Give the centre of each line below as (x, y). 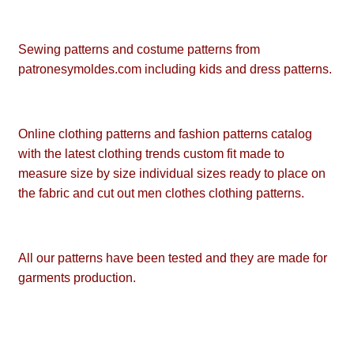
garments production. (77, 278)
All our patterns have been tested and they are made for (173, 258)
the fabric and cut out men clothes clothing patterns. (161, 194)
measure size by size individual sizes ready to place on (172, 174)
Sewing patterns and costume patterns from (139, 50)
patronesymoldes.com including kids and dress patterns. (175, 70)
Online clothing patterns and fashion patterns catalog (165, 134)
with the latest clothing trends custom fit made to (151, 154)
